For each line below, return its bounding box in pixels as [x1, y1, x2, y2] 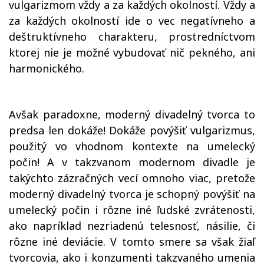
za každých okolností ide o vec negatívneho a [9, 14, 255, 28]
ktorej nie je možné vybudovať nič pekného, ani [9, 45, 255, 60]
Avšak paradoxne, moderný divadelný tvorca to [9, 107, 255, 121]
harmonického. [9, 61, 84, 75]
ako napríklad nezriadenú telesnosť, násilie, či [9, 219, 255, 233]
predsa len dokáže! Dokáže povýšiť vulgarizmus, [9, 123, 255, 137]
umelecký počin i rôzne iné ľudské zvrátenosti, [9, 203, 255, 217]
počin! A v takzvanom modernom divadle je [9, 155, 255, 169]
